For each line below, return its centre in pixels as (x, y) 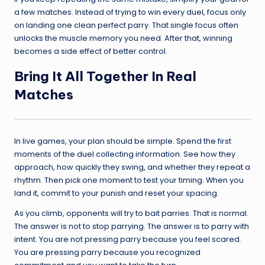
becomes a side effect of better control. (91, 51)
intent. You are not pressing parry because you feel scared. (128, 240)
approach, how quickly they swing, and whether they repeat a (132, 167)
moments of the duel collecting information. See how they (125, 154)
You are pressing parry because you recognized (107, 253)
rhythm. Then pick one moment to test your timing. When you (129, 180)
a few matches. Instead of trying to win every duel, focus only (130, 12)
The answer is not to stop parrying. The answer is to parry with (132, 227)
